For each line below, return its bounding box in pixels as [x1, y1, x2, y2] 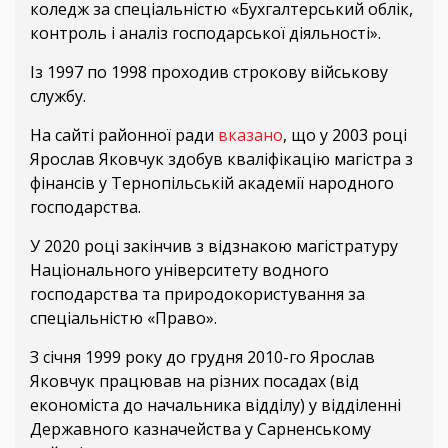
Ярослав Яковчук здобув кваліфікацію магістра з [30, 148, 413, 171]
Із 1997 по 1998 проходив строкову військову [30, 61, 388, 84]
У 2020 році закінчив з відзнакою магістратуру [30, 235, 398, 258]
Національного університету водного [30, 259, 329, 282]
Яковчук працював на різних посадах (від [30, 370, 359, 393]
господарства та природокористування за [30, 283, 365, 306]
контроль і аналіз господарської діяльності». [30, 22, 381, 45]
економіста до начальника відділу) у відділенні [30, 394, 401, 417]
